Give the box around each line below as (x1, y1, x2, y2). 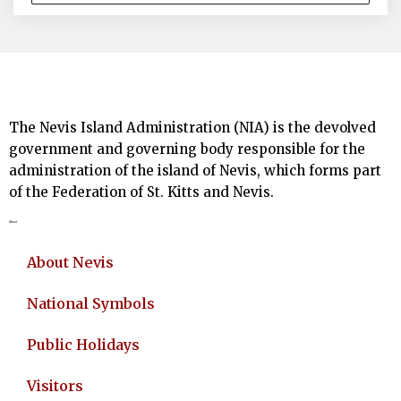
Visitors (27, 377, 83, 395)
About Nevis (27, 253, 114, 271)
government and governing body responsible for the (9, 141, 365, 158)
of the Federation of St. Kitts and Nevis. (9, 183, 274, 200)
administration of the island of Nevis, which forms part (9, 162, 381, 179)
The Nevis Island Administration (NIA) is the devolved (9, 119, 376, 136)
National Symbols (27, 294, 155, 312)
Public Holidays (27, 336, 140, 354)
